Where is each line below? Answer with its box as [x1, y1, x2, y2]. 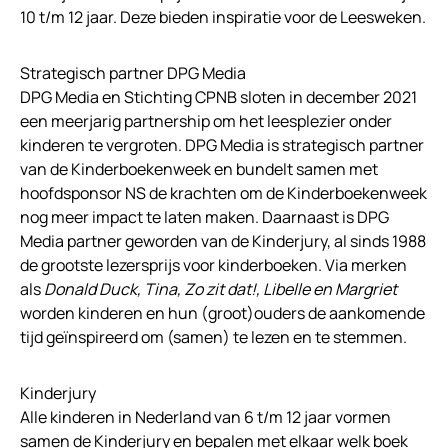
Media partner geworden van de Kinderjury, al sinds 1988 [20, 230, 426, 253]
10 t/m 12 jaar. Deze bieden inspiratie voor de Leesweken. [20, 6, 426, 29]
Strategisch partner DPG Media [20, 62, 246, 85]
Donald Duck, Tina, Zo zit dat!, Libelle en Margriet [44, 278, 397, 301]
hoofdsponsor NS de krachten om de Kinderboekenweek [20, 182, 427, 205]
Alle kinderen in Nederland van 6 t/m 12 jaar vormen [20, 406, 391, 429]
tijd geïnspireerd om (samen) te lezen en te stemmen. [20, 326, 407, 349]
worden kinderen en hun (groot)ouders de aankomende [20, 302, 425, 325]
